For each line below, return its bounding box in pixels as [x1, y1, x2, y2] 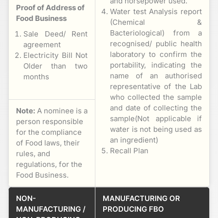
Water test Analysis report [110, 6, 202, 16]
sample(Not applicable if [110, 113, 202, 123]
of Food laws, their [16, 138, 80, 147]
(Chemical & [110, 17, 202, 27]
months [23, 72, 49, 81]
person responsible [16, 116, 83, 126]
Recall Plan [110, 145, 148, 155]
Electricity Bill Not [23, 50, 88, 60]
